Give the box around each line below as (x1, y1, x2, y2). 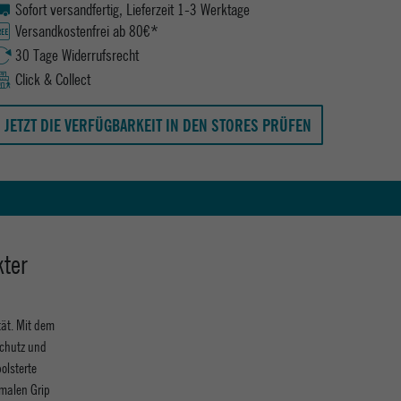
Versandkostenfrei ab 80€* (15, 21, 158, 42)
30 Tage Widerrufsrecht (15, 45, 139, 66)
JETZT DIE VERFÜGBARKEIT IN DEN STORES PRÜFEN (4, 114, 311, 137)
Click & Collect (15, 69, 90, 90)
